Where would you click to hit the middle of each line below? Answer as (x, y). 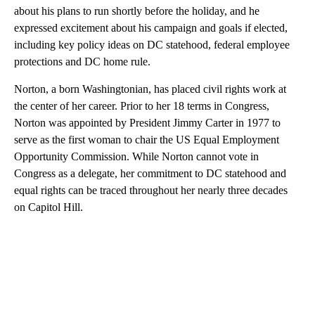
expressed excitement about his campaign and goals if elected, (151, 28)
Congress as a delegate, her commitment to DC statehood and (150, 174)
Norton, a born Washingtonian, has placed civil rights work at (150, 89)
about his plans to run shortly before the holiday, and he (137, 11)
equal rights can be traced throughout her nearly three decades (151, 191)
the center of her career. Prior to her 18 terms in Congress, (142, 106)
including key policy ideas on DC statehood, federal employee (152, 45)
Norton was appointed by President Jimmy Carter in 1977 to (147, 123)
